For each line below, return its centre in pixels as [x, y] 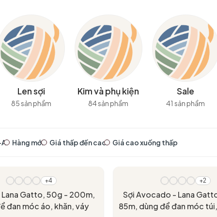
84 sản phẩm [108, 103]
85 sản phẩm [31, 103]
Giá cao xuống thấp [145, 142]
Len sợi [31, 91]
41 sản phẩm [186, 103]
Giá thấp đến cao [78, 142]
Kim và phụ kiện [108, 91]
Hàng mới [28, 142]
